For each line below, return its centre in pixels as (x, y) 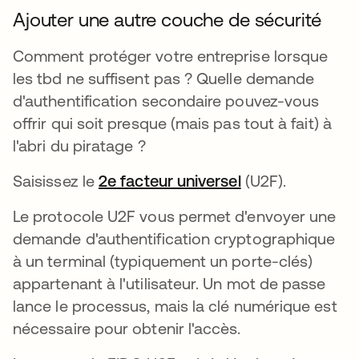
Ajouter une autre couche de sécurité (167, 19)
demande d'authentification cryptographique (174, 238)
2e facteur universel (170, 180)
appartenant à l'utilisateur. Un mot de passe (169, 283)
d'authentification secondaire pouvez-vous (166, 100)
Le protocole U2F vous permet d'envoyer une (175, 216)
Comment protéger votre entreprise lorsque (171, 55)
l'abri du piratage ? (79, 145)
